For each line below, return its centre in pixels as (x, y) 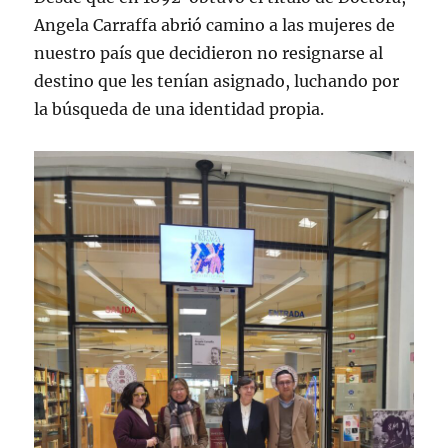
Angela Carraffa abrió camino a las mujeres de (215, 24)
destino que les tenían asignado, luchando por (217, 80)
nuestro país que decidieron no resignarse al (209, 52)
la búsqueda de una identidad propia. (179, 108)
